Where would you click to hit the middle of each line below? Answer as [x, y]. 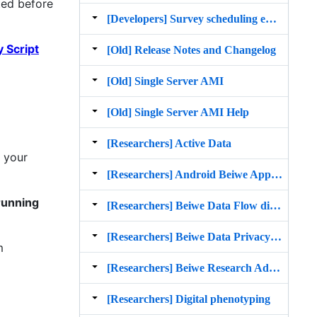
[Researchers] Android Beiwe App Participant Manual [277, 174]
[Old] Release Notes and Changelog [191, 50]
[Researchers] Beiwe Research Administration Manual [275, 267]
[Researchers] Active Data [169, 143]
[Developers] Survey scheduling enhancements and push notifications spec [271, 18]
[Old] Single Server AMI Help [178, 112]
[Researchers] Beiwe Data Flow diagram [275, 205]
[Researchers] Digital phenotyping [189, 299]
